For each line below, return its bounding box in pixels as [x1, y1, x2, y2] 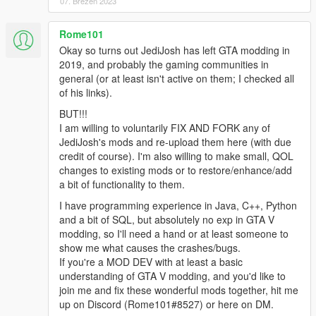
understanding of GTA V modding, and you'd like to [59, 268, 286, 283]
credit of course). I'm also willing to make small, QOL [59, 148, 293, 163]
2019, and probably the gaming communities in [59, 56, 269, 71]
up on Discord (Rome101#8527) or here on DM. [59, 296, 274, 311]
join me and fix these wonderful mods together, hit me [59, 282, 298, 297]
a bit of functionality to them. [59, 176, 185, 191]
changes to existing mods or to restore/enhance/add [59, 162, 292, 177]
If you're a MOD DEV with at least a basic [59, 254, 243, 269]
